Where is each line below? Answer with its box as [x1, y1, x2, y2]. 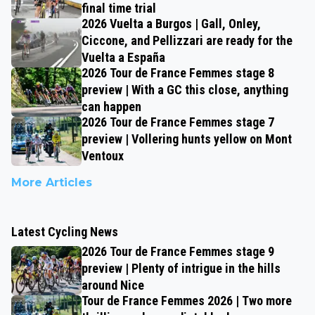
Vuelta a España [82, 50, 165, 65]
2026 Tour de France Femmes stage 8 [82, 65, 274, 81]
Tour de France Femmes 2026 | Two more [82, 293, 292, 309]
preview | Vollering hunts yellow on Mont [82, 131, 292, 147]
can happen [82, 99, 141, 115]
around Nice [82, 278, 144, 293]
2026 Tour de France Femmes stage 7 [82, 115, 274, 130]
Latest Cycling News [11, 224, 118, 240]
